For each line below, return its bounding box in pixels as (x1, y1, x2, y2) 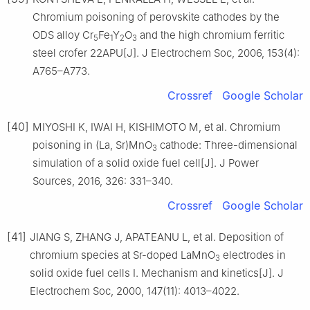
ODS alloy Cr (33, 28, 93, 42)
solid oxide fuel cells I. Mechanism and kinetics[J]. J (30, 266, 284, 280)
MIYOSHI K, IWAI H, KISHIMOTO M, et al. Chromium (33, 120, 280, 134)
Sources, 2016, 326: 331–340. (33, 174, 173, 188)
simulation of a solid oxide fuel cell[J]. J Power (33, 156, 259, 170)
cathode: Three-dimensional (157, 138, 298, 152)
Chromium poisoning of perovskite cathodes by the (33, 10, 280, 24)
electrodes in (220, 248, 286, 262)
